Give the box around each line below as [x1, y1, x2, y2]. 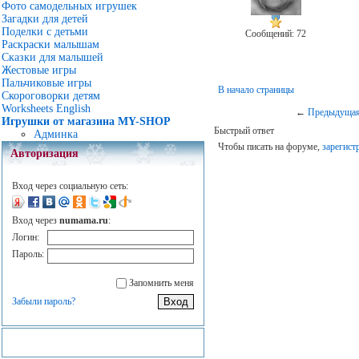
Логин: [12, 232, 39, 243]
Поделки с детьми [2, 26, 88, 38]
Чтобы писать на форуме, [218, 141, 323, 153]
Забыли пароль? [12, 296, 75, 307]
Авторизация [10, 147, 79, 159]
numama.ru [59, 215, 108, 226]
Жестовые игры [2, 64, 76, 76]
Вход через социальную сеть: [12, 180, 128, 192]
